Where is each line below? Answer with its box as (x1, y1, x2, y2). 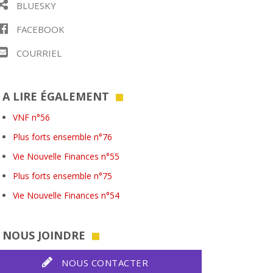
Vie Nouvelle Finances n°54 (13, 190, 119, 201)
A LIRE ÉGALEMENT (2, 89, 109, 104)
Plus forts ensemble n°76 (13, 131, 112, 143)
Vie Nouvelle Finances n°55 (13, 151, 119, 162)
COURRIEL (14, 47, 62, 59)
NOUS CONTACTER (58, 257, 148, 269)
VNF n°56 (13, 112, 50, 123)
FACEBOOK (14, 23, 65, 35)
